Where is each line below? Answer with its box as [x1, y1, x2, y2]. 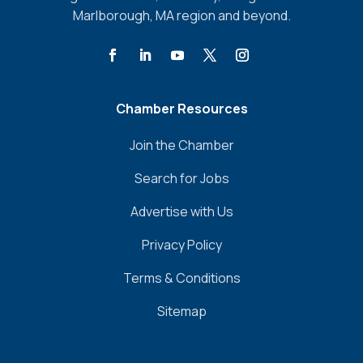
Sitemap [156, 302, 207, 320]
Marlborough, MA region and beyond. [72, 6, 291, 24]
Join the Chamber [129, 136, 234, 154]
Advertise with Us [130, 203, 233, 220]
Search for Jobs [134, 169, 229, 187]
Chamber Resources [115, 100, 248, 117]
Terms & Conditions [122, 269, 241, 287]
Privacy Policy [141, 236, 222, 254]
